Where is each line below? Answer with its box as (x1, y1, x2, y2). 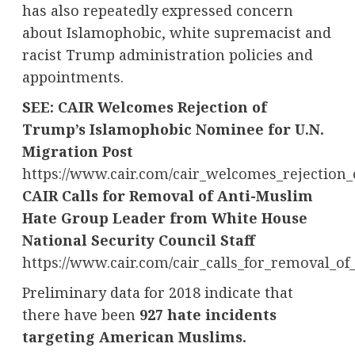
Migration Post (21, 141, 133, 161)
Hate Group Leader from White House (21, 208, 307, 227)
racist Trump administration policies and (21, 44, 313, 64)
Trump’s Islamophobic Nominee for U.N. (21, 119, 324, 139)
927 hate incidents (139, 304, 277, 324)
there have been (21, 304, 139, 324)
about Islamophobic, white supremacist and (21, 22, 331, 42)
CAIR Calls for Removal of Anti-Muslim (21, 185, 313, 205)
